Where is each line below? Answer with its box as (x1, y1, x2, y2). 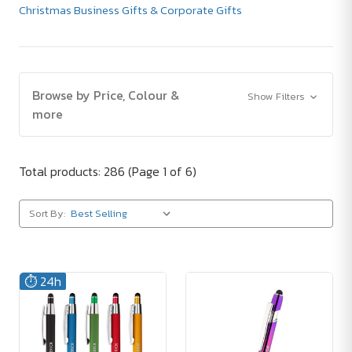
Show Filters (247, 89, 307, 104)
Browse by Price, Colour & (32, 86, 179, 104)
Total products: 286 (19, 162, 128, 181)
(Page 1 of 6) (128, 162, 196, 181)
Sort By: (29, 206, 65, 221)
